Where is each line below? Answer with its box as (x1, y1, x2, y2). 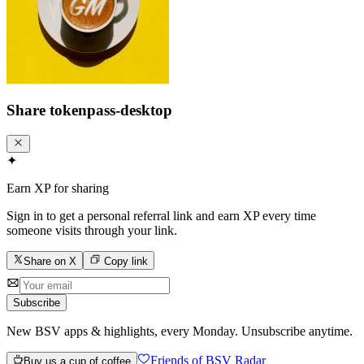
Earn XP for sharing (6, 181, 109, 196)
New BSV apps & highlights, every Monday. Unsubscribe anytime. (6, 323, 353, 338)
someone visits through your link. (6, 223, 177, 238)
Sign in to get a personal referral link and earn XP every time (6, 209, 316, 223)
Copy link (100, 254, 148, 267)
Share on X (24, 254, 77, 267)
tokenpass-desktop (50, 102, 172, 119)
